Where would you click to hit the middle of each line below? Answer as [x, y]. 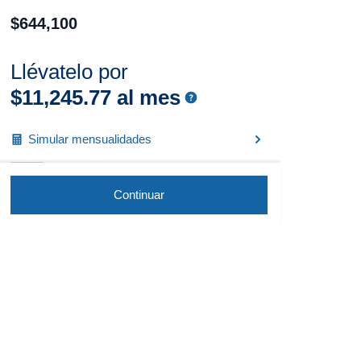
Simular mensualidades [89, 139]
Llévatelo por [69, 72]
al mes [145, 98]
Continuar [139, 195]
